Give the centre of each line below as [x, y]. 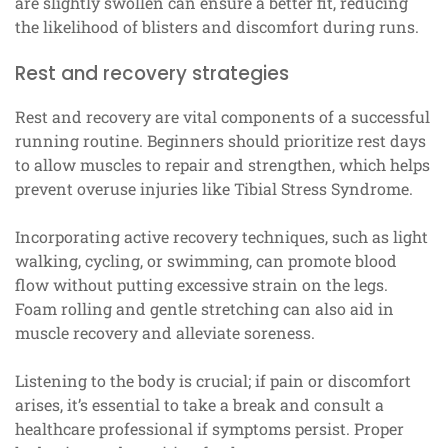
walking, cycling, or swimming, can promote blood [206, 260]
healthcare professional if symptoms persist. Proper [209, 428]
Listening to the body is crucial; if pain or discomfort [213, 380]
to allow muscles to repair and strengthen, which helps [222, 164]
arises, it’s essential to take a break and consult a [199, 404]
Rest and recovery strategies [152, 73]
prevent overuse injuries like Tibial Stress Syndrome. [214, 188]
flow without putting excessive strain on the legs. [201, 284]
